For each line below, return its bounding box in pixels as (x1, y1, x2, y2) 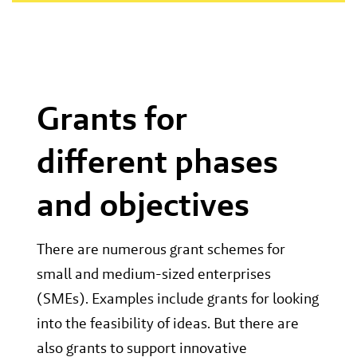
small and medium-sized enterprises (37, 264, 272, 284)
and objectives (37, 183, 257, 226)
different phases (37, 140, 279, 183)
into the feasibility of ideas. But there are (37, 313, 300, 334)
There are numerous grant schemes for (37, 239, 286, 260)
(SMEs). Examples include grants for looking (37, 288, 320, 309)
